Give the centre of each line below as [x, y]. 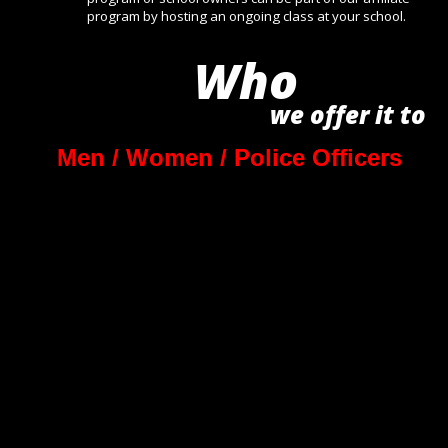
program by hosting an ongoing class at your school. [246, 16]
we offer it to [351, 115]
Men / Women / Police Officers [229, 158]
